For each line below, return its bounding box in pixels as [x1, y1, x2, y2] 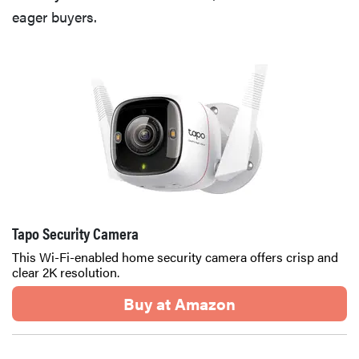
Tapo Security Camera [12, 220, 139, 244]
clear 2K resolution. [12, 262, 119, 281]
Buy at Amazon [123, 291, 236, 315]
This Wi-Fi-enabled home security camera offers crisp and [12, 247, 338, 266]
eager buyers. [12, 6, 97, 26]
